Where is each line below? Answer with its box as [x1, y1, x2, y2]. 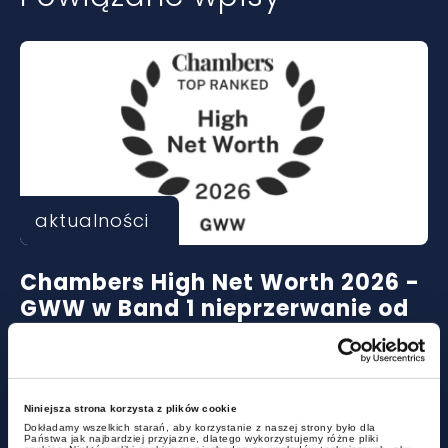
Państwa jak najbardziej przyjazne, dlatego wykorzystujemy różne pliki [23, 432, 379, 444]
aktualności [35, 208, 149, 233]
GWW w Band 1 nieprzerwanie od [20, 293, 409, 324]
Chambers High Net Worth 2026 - [20, 267, 420, 298]
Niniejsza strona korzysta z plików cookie [23, 402, 237, 414]
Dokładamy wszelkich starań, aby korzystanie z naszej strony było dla [23, 421, 376, 433]
